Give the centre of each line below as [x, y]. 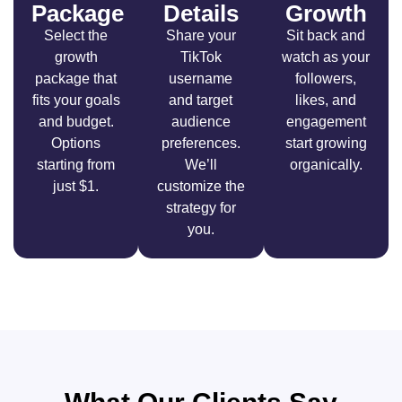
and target [201, 100]
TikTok [201, 57]
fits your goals [76, 100]
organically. [326, 165]
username [201, 79]
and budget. [76, 122]
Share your [201, 36]
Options [76, 144]
